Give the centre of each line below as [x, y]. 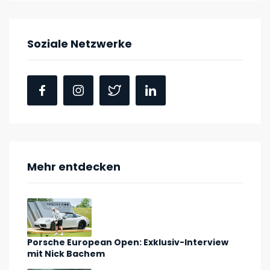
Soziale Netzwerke [80, 44]
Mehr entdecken [74, 167]
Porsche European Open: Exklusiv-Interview [128, 243]
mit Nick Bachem [66, 254]
